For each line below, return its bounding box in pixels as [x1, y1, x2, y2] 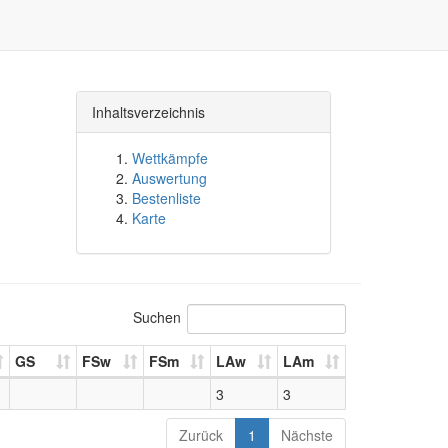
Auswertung [132, 168, 207, 188]
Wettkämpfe [132, 148, 208, 168]
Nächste [281, 425, 333, 445]
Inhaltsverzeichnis [92, 102, 205, 122]
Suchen [133, 306, 181, 327]
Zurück [179, 425, 223, 445]
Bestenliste [132, 188, 201, 208]
